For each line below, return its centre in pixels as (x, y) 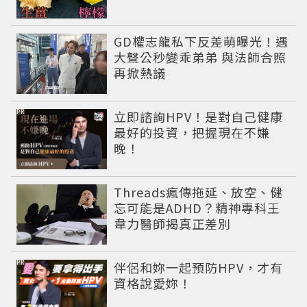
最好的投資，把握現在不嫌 (192, 132)
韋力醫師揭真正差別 (173, 223)
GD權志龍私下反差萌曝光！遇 (201, 41)
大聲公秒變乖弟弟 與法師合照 (200, 57)
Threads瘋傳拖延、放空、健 (199, 192)
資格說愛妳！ (153, 283)
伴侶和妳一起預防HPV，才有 (199, 267)
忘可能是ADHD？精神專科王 (197, 207)
